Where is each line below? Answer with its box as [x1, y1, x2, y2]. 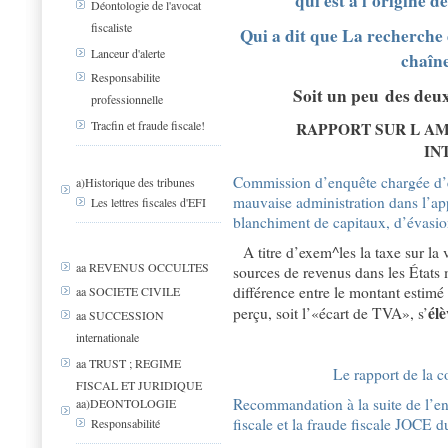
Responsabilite [91, 69, 160, 86]
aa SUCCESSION [76, 307, 164, 324]
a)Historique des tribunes [76, 174, 195, 190]
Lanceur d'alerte [91, 45, 165, 62]
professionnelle [91, 91, 163, 107]
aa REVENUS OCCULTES [76, 259, 209, 276]
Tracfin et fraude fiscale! [91, 117, 205, 134]
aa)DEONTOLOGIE [76, 395, 176, 411]
